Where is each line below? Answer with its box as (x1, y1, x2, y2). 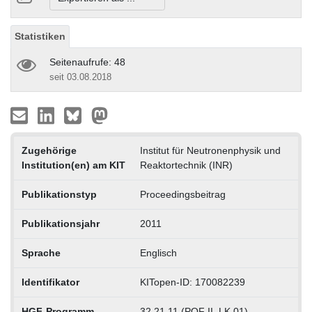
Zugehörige (21, 144, 77, 156)
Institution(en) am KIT (21, 159, 125, 171)
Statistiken (15, 30, 65, 42)
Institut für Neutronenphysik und (139, 144, 281, 156)
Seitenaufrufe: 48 (49, 56, 125, 68)
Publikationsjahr (21, 217, 100, 229)
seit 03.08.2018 (49, 71, 111, 82)
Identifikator (21, 276, 79, 288)
